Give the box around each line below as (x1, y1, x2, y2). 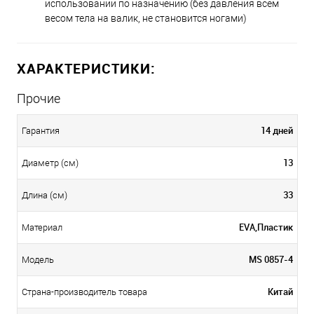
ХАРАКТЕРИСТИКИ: (17, 58, 156, 78)
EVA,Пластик (239, 220, 293, 233)
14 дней (261, 123, 293, 137)
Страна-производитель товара (22, 286, 147, 297)
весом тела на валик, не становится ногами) (45, 12, 247, 24)
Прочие (17, 90, 60, 106)
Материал (22, 221, 62, 233)
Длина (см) (22, 189, 67, 200)
